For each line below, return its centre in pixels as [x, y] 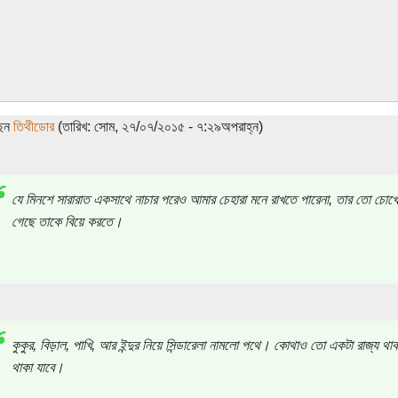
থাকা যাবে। [37, 367]
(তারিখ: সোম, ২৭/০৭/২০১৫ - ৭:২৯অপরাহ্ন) [158, 126]
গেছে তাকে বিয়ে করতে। [67, 221]
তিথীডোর [33, 126]
